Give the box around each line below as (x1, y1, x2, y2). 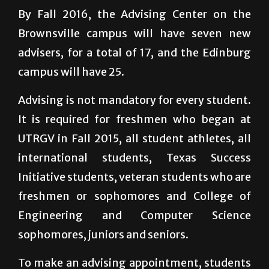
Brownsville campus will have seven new (18, 26, 251, 40)
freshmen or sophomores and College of (18, 189, 251, 203)
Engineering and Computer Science (18, 208, 251, 222)
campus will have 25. (18, 64, 124, 79)
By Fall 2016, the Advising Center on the (18, 7, 251, 21)
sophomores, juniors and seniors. (18, 227, 189, 241)
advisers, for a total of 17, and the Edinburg (18, 45, 251, 59)
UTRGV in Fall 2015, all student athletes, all (18, 131, 251, 145)
